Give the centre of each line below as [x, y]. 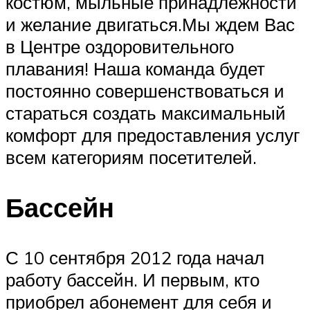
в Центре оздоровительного [120, 47]
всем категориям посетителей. [131, 157]
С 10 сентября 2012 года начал [135, 258]
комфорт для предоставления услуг [153, 135]
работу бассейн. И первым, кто [133, 280]
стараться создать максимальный [146, 113]
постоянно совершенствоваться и [145, 91]
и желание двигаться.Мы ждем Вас [150, 25]
